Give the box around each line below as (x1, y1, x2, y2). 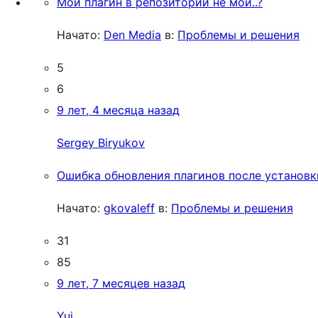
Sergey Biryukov (57, 136, 145, 150)
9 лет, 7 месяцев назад (57, 276, 185, 290)
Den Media (104, 28, 161, 42)
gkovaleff (104, 201, 155, 215)
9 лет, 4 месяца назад (57, 103, 180, 117)
